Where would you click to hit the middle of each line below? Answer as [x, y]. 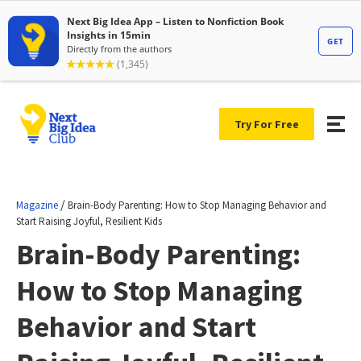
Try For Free [267, 124]
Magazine [37, 205]
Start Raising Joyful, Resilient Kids [89, 221]
